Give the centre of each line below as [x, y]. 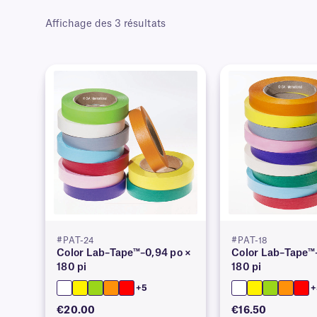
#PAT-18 [250, 240]
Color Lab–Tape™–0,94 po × [124, 253]
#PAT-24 [76, 240]
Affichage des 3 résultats [105, 24]
